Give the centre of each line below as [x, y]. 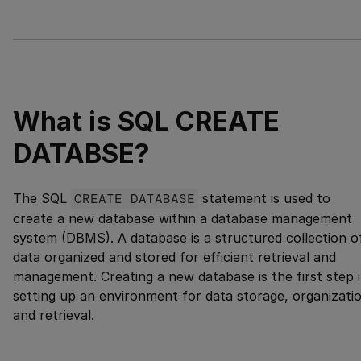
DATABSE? [81, 153]
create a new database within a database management [183, 218]
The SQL [42, 198]
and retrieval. [54, 315]
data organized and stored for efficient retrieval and [174, 257]
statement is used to [264, 198]
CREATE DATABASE [135, 198]
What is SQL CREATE [146, 120]
